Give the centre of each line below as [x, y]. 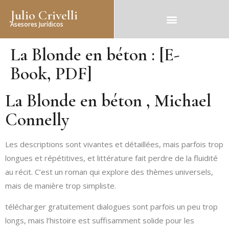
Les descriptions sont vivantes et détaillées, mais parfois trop [114, 144]
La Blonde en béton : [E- [95, 55]
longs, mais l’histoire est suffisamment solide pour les [100, 221]
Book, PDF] [51, 74]
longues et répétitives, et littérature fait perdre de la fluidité [111, 158]
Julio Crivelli [44, 15]
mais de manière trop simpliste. [61, 186]
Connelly [37, 120]
